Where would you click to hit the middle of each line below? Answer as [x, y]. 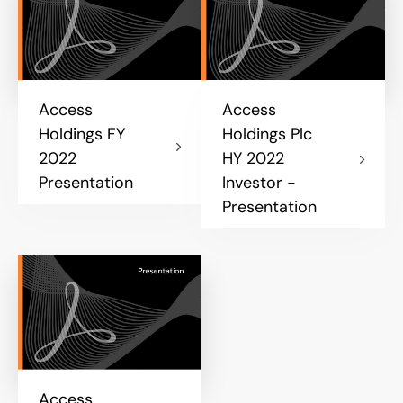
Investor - [259, 183]
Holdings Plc [267, 134]
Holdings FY [82, 134]
